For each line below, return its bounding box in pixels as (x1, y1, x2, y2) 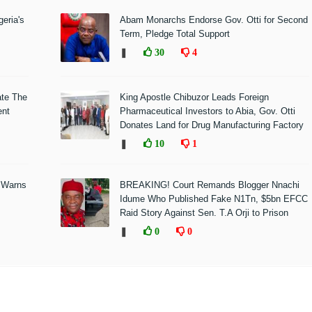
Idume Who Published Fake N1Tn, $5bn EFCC (119, 194, 308, 204)
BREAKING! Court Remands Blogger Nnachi (119, 180, 299, 190)
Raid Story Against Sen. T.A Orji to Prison (119, 208, 288, 218)
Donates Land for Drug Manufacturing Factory (119, 120, 304, 130)
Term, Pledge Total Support (119, 29, 230, 39)
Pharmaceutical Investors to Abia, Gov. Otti (119, 106, 295, 116)
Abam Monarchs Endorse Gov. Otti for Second (119, 15, 308, 25)
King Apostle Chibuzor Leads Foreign (119, 92, 269, 102)
